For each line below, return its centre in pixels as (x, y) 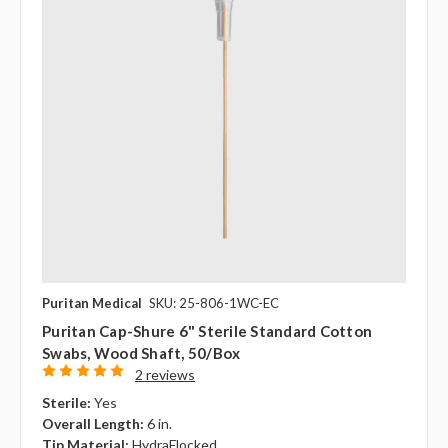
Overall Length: (93, 424)
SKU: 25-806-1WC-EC (214, 303)
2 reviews (164, 375)
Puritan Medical (92, 303)
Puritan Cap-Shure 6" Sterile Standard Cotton (207, 331)
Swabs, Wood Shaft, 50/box (141, 353)
